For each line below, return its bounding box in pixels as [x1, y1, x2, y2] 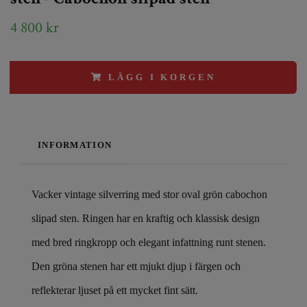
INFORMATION [38, 140, 112, 150]
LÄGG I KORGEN [108, 72, 216, 82]
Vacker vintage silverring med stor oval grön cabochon [32, 188, 267, 200]
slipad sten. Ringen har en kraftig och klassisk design [32, 212, 260, 224]
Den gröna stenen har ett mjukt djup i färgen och [32, 260, 241, 272]
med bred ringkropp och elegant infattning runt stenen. [32, 236, 266, 248]
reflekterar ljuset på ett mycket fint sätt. [32, 284, 198, 296]
